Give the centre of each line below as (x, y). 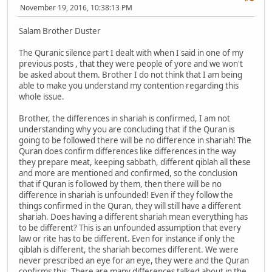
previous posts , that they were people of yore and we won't (131, 63)
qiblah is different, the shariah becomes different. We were (129, 249)
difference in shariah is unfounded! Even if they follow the (126, 195)
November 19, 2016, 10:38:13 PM (76, 8)
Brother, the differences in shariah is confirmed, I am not (124, 118)
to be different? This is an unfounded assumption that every (130, 227)
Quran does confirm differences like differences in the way (127, 151)
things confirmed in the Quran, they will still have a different (130, 206)
